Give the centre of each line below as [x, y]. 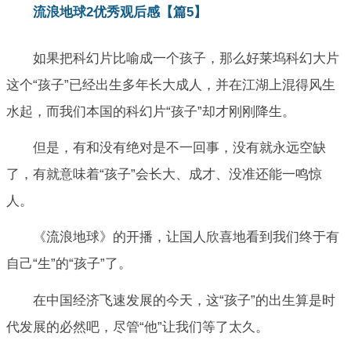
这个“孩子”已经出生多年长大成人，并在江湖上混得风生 [171, 85]
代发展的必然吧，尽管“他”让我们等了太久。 [138, 327]
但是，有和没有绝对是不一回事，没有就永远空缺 [179, 147]
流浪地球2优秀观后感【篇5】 [120, 13]
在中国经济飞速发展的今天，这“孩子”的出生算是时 [184, 300]
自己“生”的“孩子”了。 [69, 264]
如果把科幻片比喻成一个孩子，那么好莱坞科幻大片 [186, 58]
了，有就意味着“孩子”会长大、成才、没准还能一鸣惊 [164, 174]
